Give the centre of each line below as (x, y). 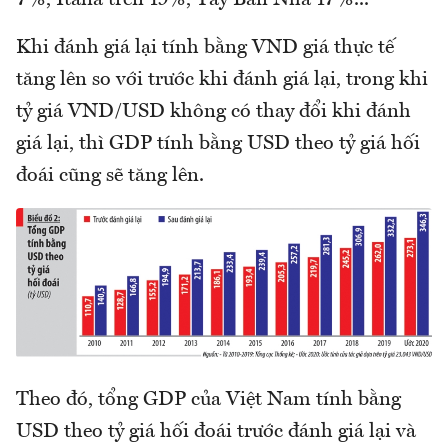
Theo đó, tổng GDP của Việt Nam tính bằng (208, 400)
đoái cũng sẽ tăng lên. (110, 176)
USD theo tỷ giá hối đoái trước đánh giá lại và (216, 432)
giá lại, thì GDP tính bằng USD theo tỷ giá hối (218, 144)
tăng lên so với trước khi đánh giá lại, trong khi (222, 80)
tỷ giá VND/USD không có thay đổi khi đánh (213, 112)
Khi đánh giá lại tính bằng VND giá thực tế (205, 48)
